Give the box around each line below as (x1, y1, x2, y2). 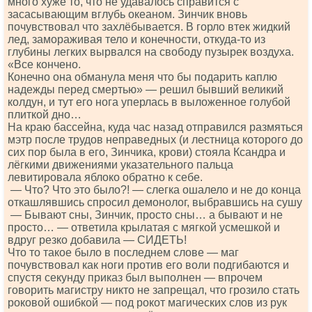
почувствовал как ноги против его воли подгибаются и (8, 259, 289, 271)
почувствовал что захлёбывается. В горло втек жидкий (8, 21, 290, 33)
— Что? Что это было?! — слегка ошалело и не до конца (8, 184, 301, 196)
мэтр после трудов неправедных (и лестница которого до (8, 134, 303, 146)
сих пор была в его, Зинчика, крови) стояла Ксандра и (8, 146, 286, 158)
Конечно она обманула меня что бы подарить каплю (8, 71, 277, 83)
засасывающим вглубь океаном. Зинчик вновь (8, 8, 247, 20)
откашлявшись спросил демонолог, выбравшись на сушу (8, 196, 302, 208)
